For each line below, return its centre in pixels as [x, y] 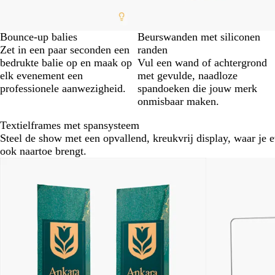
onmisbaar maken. [178, 101]
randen [153, 50]
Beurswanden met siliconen [199, 37]
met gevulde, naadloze [188, 76]
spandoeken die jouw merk [197, 88]
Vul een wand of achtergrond [202, 63]
